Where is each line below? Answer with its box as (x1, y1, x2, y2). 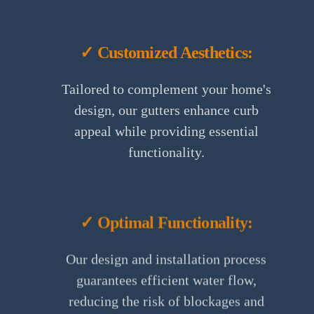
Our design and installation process (66, 251, 267, 267)
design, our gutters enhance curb (74, 102, 259, 118)
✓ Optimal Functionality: (80, 213, 253, 232)
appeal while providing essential (74, 123, 259, 139)
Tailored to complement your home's (61, 81, 271, 97)
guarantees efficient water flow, (76, 272, 257, 288)
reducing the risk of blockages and (68, 293, 264, 309)
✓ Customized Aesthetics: (80, 43, 253, 62)
